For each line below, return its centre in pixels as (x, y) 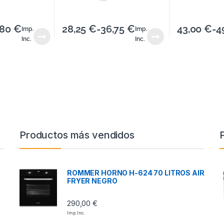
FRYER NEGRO (92, 181)
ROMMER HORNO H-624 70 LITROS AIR (136, 173)
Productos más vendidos (77, 135)
